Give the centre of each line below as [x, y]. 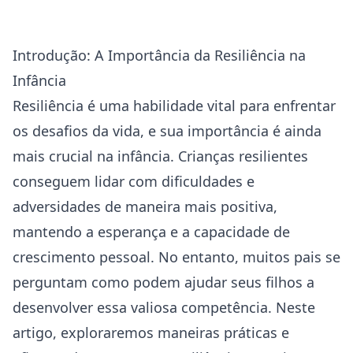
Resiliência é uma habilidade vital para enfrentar [174, 106]
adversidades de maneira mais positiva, [145, 206]
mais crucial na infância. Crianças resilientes [160, 156]
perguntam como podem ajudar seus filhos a [163, 282]
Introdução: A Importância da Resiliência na [159, 55]
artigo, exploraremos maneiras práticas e [151, 333]
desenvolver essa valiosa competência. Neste [164, 307]
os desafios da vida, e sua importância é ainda [167, 131]
